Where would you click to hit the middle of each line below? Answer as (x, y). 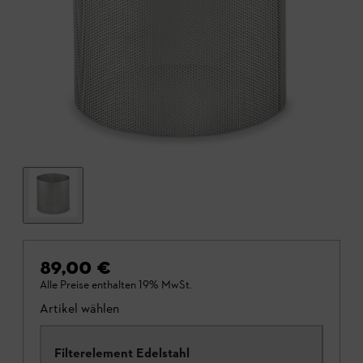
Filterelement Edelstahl (122, 353)
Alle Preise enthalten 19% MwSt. (116, 285)
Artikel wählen (79, 309)
